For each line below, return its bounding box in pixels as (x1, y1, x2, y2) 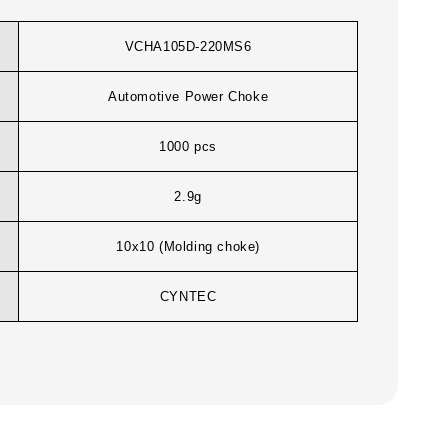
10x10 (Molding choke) (116, 239, 260, 255)
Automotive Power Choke (108, 89, 269, 105)
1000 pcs (159, 139, 218, 155)
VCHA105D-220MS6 (124, 39, 252, 55)
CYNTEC (159, 289, 217, 305)
